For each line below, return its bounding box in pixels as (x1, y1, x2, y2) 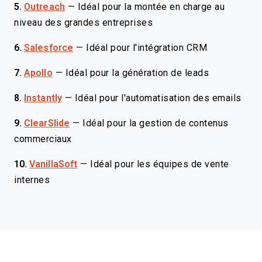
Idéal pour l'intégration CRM (86, 43, 207, 53)
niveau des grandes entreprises (14, 18, 153, 27)
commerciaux (14, 134, 72, 144)
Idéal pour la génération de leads (65, 68, 209, 78)
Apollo (24, 68, 53, 78)
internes (14, 175, 50, 185)
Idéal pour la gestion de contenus (82, 118, 229, 128)
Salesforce (24, 43, 73, 53)
